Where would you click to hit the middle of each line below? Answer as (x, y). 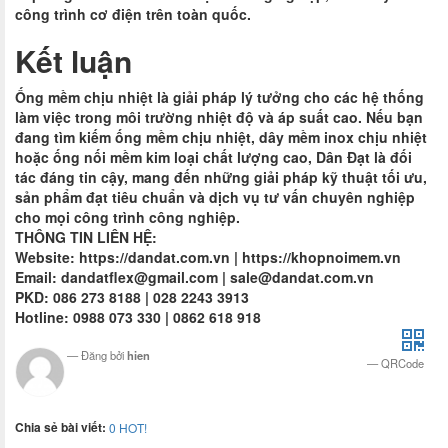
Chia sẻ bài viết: (62, 427)
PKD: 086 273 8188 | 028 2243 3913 (134, 297)
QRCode (402, 363)
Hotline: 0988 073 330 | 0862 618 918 (138, 317)
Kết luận (73, 60)
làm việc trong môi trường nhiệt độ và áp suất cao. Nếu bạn (219, 117)
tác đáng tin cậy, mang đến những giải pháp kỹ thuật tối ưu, (221, 177)
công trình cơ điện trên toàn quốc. (133, 14)
